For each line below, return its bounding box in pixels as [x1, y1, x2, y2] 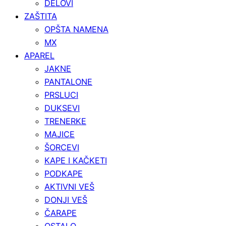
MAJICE [44, 129, 75, 139]
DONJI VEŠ [44, 194, 87, 205]
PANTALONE [44, 76, 92, 87]
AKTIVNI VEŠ [44, 181, 94, 192]
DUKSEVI [44, 102, 80, 113]
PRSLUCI [44, 89, 78, 100]
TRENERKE [44, 116, 86, 126]
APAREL [24, 50, 54, 61]
